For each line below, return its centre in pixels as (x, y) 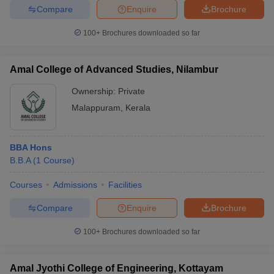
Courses (26, 185)
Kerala (138, 108)
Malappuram (96, 108)
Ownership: (95, 91)
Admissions (75, 185)
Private (131, 91)
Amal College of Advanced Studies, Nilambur (114, 69)
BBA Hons (31, 147)
